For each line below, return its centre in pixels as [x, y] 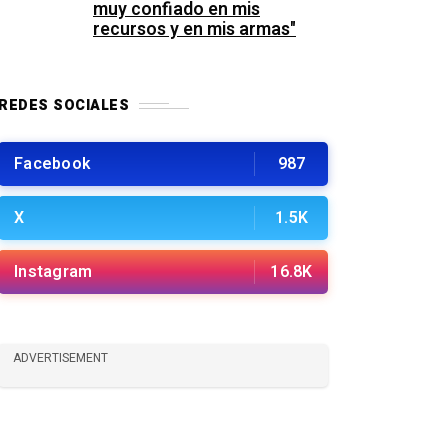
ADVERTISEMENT [60, 358]
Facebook [52, 164]
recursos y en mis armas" [194, 29]
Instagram [53, 272]
